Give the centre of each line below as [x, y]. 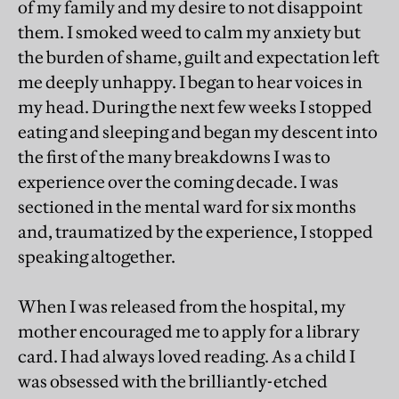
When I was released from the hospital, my [182, 306]
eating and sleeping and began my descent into [198, 131]
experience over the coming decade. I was [178, 181]
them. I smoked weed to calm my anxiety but [189, 32]
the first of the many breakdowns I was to [174, 156]
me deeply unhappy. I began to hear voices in [190, 81]
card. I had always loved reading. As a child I [187, 356]
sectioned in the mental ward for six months [187, 206]
